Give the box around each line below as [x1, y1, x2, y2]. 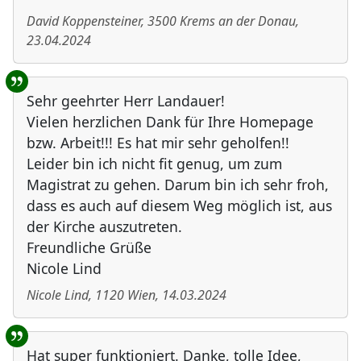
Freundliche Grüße [27, 238, 151, 258]
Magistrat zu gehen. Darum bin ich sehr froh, [27, 175, 329, 195]
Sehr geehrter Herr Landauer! [27, 91, 225, 111]
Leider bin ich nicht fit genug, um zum [27, 154, 282, 174]
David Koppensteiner [27, 12, 141, 31]
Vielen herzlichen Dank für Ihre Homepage [27, 112, 313, 132]
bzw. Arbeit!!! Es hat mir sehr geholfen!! [27, 133, 289, 153]
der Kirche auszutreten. [27, 217, 182, 237]
